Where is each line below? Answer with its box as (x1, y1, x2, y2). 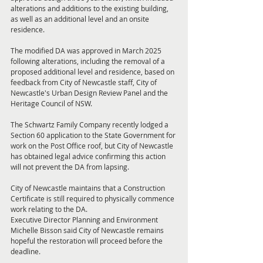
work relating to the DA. (11, 204, 87, 214)
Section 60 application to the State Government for (11, 130, 177, 140)
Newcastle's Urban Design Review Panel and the (11, 88, 170, 98)
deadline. (11, 247, 41, 257)
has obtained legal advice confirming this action (11, 151, 167, 161)
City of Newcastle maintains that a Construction (11, 183, 167, 193)
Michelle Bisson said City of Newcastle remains (11, 225, 166, 235)
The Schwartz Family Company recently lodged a (11, 120, 170, 130)
